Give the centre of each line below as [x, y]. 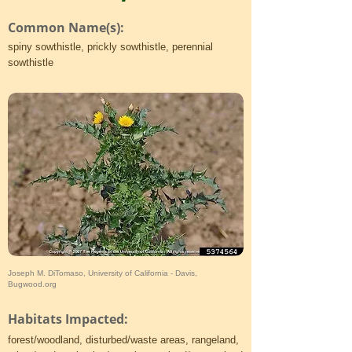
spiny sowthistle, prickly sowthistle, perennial [110, 47]
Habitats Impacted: [70, 319]
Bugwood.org [32, 284]
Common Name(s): [68, 27]
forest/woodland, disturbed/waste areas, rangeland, [123, 340]
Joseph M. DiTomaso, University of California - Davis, [103, 273]
